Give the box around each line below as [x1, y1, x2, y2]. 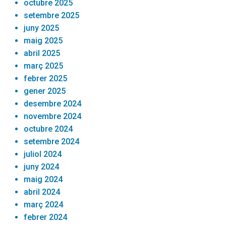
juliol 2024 [24, 149, 62, 159]
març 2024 [24, 199, 64, 209]
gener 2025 [24, 86, 66, 96]
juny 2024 [24, 161, 60, 172]
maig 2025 [24, 35, 63, 45]
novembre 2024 [24, 111, 82, 121]
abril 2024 [24, 187, 61, 197]
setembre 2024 [24, 136, 80, 146]
